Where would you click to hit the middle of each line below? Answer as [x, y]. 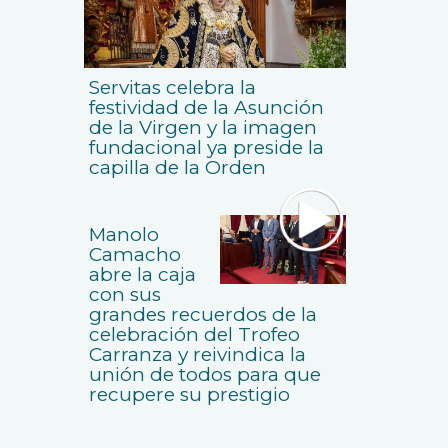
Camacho [134, 255]
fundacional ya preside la [206, 148]
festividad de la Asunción [206, 108]
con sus [124, 295]
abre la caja [142, 275]
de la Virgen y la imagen [202, 128]
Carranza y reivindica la [197, 355]
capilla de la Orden [177, 168]
